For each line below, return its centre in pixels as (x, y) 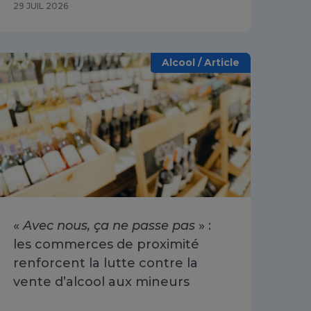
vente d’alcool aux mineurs (101, 281)
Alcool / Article (201, 62)
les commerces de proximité (106, 244)
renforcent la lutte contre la (106, 263)
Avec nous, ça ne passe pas (109, 225)
